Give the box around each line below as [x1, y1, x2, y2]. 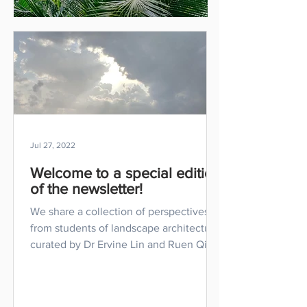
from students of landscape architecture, [30, 222, 223, 234]
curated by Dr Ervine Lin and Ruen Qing [30, 238, 219, 250]
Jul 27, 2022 [30, 140, 75, 150]
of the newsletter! [30, 181, 143, 197]
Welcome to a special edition [30, 165, 221, 181]
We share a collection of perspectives [30, 206, 209, 217]
